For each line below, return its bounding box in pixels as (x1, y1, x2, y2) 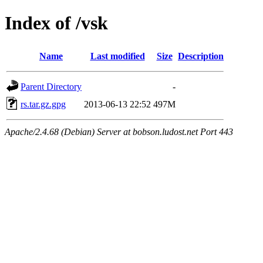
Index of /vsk (5, 12, 108, 34)
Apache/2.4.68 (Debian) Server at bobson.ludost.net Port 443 (5, 126, 233, 137)
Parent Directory (21, 81, 82, 92)
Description (178, 50, 224, 61)
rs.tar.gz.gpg (21, 99, 66, 109)
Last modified (90, 50, 145, 61)
